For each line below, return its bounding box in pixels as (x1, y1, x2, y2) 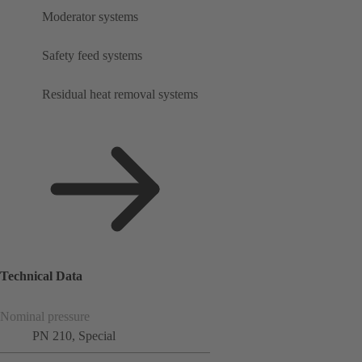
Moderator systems (42, 10, 138, 24)
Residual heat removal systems (42, 87, 198, 102)
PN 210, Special (32, 328, 116, 343)
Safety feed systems (42, 48, 142, 63)
